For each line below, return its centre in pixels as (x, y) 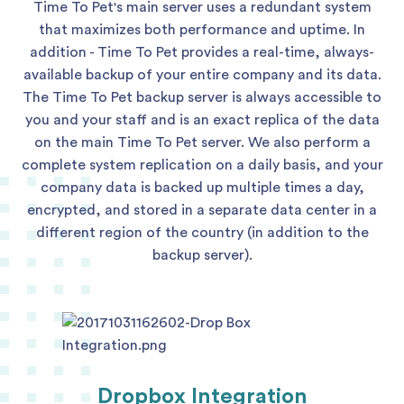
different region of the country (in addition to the (202, 233)
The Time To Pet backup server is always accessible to (202, 97)
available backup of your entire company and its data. (202, 75)
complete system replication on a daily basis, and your (202, 165)
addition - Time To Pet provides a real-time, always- (202, 52)
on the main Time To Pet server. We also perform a (202, 142)
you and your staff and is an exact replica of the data (202, 120)
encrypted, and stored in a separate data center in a (202, 210)
